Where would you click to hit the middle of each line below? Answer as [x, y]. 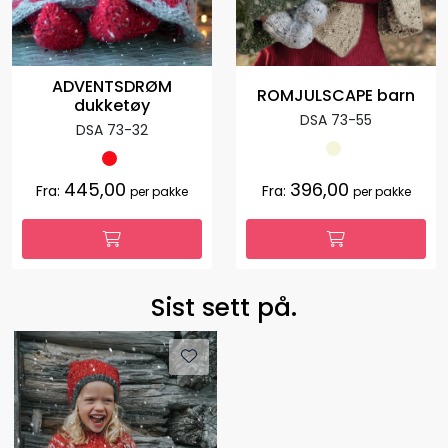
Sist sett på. [224, 308]
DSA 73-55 [336, 120]
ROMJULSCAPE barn [336, 96]
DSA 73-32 [112, 129]
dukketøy [112, 105]
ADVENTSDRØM [112, 86]
